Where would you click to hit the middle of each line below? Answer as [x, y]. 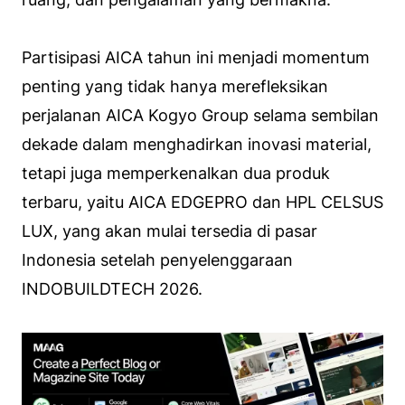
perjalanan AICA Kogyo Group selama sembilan [200, 115]
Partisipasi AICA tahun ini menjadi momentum [196, 57]
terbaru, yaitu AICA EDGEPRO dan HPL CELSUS [202, 202]
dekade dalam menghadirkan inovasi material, [197, 144]
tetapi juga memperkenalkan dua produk [176, 173]
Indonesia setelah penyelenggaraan [157, 259]
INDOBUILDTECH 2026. [112, 288]
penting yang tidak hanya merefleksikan [175, 86]
